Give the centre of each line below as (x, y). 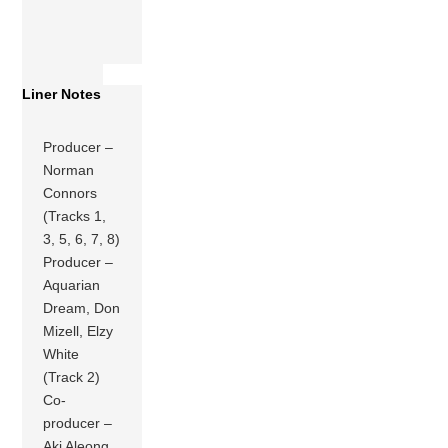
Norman (69, 169)
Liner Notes (62, 93)
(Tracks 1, (75, 215)
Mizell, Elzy (78, 330)
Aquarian (72, 284)
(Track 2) (72, 376)
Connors (70, 192)
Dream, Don (82, 307)
